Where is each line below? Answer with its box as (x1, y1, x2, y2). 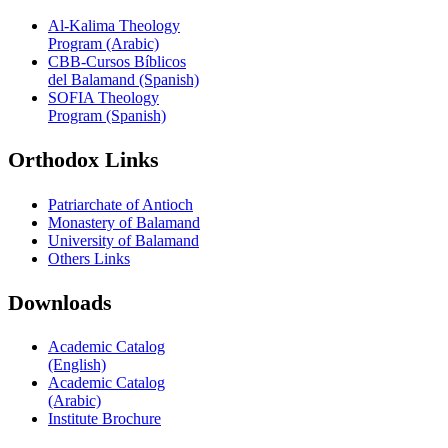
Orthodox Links (8, 147, 159, 173)
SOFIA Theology (48, 88, 159, 106)
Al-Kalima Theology (48, 16, 180, 34)
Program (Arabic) (48, 34, 159, 52)
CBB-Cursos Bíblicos (48, 52, 186, 70)
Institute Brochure (48, 410, 161, 428)
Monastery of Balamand (48, 213, 200, 231)
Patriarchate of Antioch (48, 195, 193, 213)
